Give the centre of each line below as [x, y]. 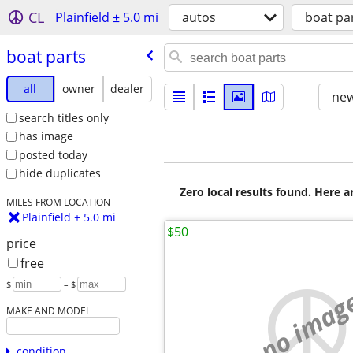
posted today [53, 154]
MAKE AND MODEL [48, 311]
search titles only [63, 117]
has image [46, 136]
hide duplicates [59, 173]
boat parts [46, 56]
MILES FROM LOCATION [58, 202]
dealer [128, 88]
